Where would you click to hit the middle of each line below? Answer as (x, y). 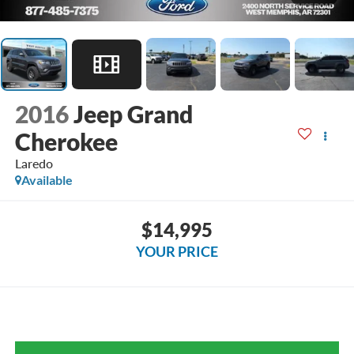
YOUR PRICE (177, 251)
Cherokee (66, 142)
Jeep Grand (133, 114)
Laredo (34, 164)
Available (47, 180)
